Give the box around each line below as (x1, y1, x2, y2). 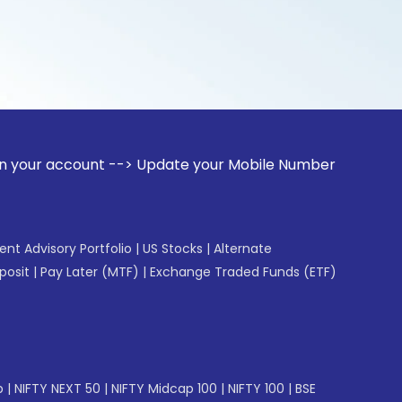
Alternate (214, 240, 272, 258)
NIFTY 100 (228, 380, 284, 398)
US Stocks (143, 240, 203, 258)
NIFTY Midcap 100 (111, 380, 217, 398)
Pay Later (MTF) (40, 263, 139, 281)
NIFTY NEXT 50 (14, 380, 100, 398)
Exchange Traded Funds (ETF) (150, 263, 336, 281)
